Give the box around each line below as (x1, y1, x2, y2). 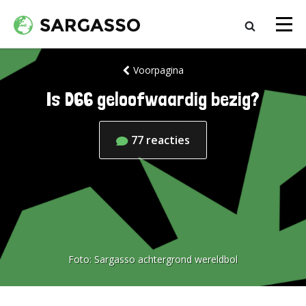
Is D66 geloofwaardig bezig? (46, 88, 260, 111)
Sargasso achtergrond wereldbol (94, 253, 238, 266)
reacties (146, 133, 190, 148)
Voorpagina (133, 64, 184, 76)
